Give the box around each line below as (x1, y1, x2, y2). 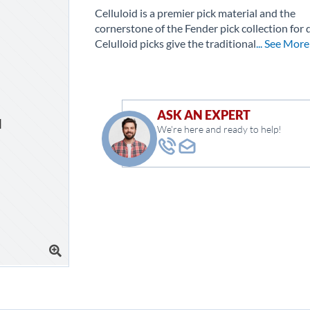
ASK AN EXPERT (157, 107, 251, 122)
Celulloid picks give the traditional (95, 37, 257, 50)
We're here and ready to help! (157, 123, 282, 135)
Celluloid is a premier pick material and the (95, 6, 296, 19)
